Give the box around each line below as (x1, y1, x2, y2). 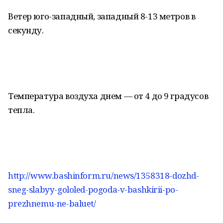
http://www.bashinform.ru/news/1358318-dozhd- (8, 170, 199, 181)
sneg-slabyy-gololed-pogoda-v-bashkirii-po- (8, 184, 178, 195)
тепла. (8, 104, 35, 115)
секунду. (8, 24, 44, 36)
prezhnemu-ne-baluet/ (8, 198, 96, 209)
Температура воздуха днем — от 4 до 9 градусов (8, 90, 209, 102)
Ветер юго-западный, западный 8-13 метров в (8, 10, 196, 22)
